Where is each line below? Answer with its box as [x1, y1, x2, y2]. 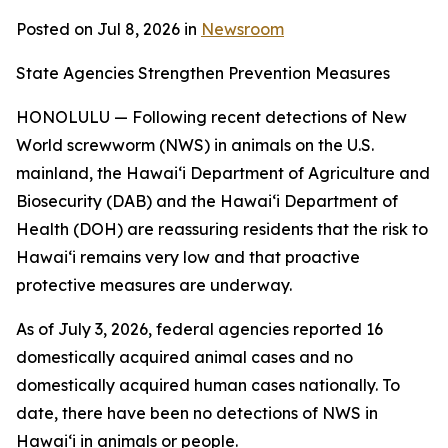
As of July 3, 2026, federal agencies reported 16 [16, 319, 383, 339]
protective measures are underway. [16, 275, 292, 295]
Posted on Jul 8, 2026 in [16, 19, 201, 39]
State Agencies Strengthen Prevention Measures [16, 63, 390, 83]
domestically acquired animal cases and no [16, 347, 353, 367]
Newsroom [201, 19, 284, 39]
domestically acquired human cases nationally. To [16, 375, 400, 395]
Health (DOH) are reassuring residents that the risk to [16, 219, 428, 239]
